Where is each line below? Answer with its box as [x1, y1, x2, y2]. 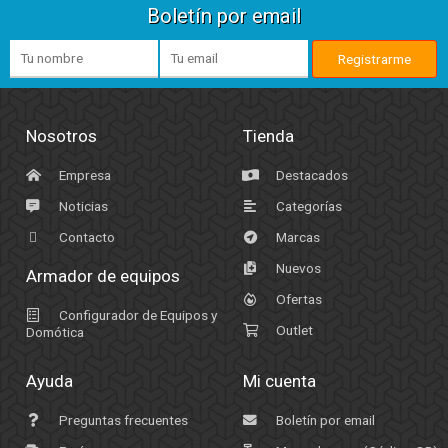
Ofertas [272, 291, 322, 308]
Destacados [272, 167, 348, 184]
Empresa [55, 167, 111, 184]
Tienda [242, 126, 294, 147]
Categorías [272, 198, 342, 215]
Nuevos [272, 260, 321, 277]
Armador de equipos [25, 266, 180, 287]
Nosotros [25, 126, 97, 147]
